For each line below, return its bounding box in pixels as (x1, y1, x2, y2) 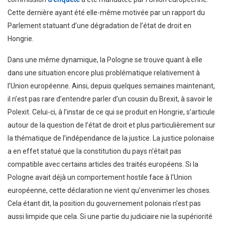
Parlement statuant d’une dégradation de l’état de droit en (8, 21, 191, 30)
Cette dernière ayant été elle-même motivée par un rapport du (8, 8, 205, 17)
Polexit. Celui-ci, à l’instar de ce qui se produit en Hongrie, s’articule (8, 107, 215, 116)
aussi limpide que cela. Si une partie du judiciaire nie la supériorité (8, 212, 212, 220)
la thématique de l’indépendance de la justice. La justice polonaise (8, 134, 214, 142)
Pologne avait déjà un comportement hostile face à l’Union (8, 173, 192, 181)
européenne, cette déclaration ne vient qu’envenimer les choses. (8, 186, 211, 194)
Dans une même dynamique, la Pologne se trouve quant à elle (8, 55, 202, 64)
